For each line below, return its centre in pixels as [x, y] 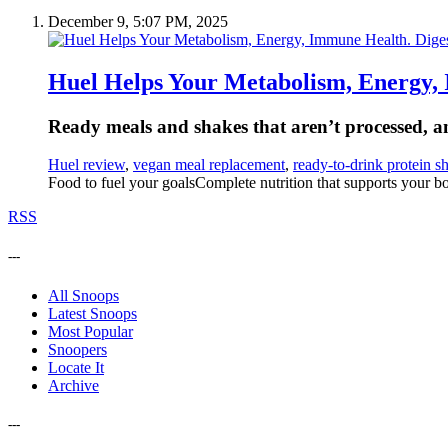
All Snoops [83, 295]
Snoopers [77, 349]
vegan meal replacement [209, 165]
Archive [73, 385]
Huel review [86, 165]
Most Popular [90, 331]
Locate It [76, 367]
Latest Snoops [92, 313]
